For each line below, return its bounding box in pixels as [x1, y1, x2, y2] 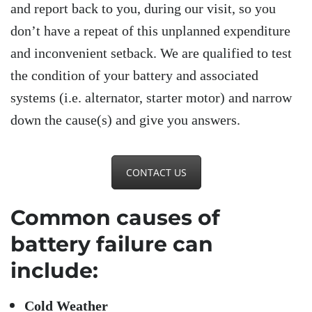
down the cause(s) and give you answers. [10, 112, 240, 128]
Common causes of [10, 204, 220, 231]
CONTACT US [125, 166, 187, 180]
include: [10, 257, 98, 283]
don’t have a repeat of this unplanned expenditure [10, 23, 290, 39]
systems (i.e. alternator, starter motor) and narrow [10, 90, 292, 106]
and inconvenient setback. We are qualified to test [10, 45, 292, 61]
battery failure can [10, 231, 213, 257]
